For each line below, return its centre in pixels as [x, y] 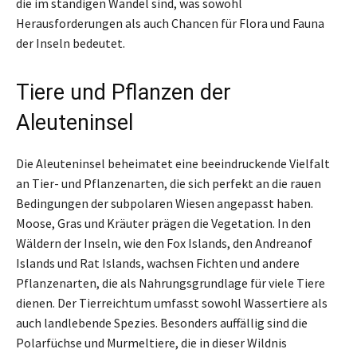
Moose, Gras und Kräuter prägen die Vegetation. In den [163, 223]
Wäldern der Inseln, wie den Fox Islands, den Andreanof [164, 243]
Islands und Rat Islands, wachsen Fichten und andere [158, 263]
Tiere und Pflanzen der [124, 92]
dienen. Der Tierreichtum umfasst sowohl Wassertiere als [172, 302]
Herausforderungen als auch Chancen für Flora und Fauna [170, 23]
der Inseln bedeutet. [71, 43]
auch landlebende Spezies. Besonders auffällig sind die [162, 322]
